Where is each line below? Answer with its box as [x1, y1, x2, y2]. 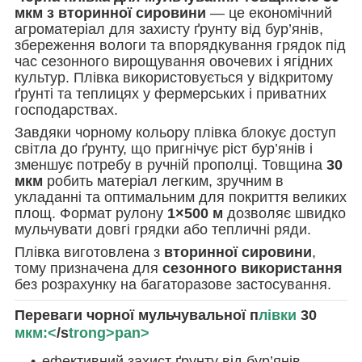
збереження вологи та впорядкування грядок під [15, 36, 346, 53]
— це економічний [206, 4, 332, 21]
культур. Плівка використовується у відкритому [15, 69, 333, 86]
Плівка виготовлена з [15, 243, 164, 260]
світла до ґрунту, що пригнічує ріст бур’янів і [15, 140, 313, 157]
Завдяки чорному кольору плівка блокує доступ [15, 124, 336, 141]
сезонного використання [162, 259, 343, 276]
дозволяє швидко [223, 204, 346, 221]
